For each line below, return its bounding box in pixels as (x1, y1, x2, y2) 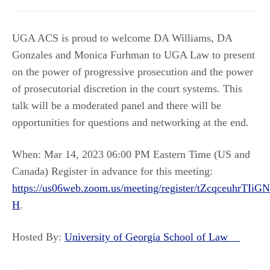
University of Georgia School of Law (64, 231, 240, 243)
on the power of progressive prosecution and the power (12, 66, 253, 78)
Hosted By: (12, 231, 64, 243)
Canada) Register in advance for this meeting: (12, 165, 213, 177)
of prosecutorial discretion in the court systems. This (12, 83, 242, 95)
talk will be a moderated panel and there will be (12, 99, 221, 111)
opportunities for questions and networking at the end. (12, 116, 249, 128)
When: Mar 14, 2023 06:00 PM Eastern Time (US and (12, 148, 250, 160)
